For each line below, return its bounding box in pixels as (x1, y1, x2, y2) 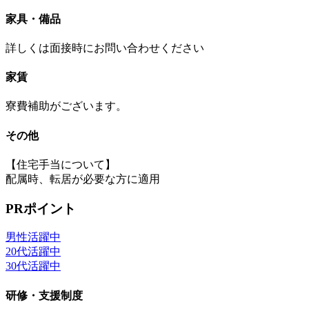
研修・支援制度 (6, 289, 83, 301)
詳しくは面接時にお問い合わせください (6, 41, 204, 54)
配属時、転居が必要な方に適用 (6, 172, 160, 185)
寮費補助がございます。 (6, 100, 127, 112)
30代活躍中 (6, 260, 61, 272)
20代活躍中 (6, 246, 61, 258)
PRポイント (6, 201, 76, 216)
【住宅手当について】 (6, 158, 116, 170)
